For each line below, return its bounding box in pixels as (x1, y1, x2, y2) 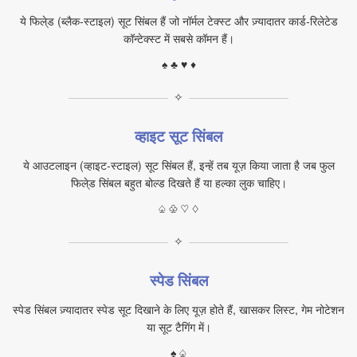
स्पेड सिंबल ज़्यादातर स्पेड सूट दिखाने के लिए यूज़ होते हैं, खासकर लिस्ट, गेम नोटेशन (13, 301, 344, 317)
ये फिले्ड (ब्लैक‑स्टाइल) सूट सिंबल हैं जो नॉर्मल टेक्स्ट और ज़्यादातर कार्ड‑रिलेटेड (19, 13, 338, 29)
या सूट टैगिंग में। (146, 319, 211, 335)
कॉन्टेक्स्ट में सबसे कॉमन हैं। (123, 30, 234, 46)
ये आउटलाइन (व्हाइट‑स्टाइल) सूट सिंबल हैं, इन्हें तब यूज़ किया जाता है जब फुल (22, 157, 335, 173)
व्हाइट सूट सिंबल (135, 125, 222, 147)
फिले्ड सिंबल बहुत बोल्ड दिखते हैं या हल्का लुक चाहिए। (70, 175, 287, 190)
